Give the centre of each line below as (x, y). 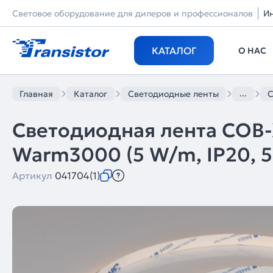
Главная (36, 94)
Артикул (34, 175)
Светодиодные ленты (173, 94)
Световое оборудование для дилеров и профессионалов (133, 13)
